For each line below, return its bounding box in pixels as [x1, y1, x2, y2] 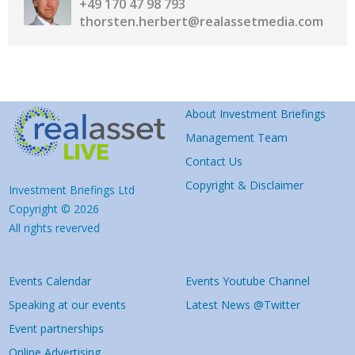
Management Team [185, 130, 288, 146]
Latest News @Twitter [185, 297, 300, 313]
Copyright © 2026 [9, 201, 99, 217]
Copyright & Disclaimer [185, 177, 303, 193]
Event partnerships [9, 321, 104, 337]
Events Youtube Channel [185, 273, 310, 289]
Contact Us [185, 154, 242, 170]
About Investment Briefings [185, 106, 326, 122]
